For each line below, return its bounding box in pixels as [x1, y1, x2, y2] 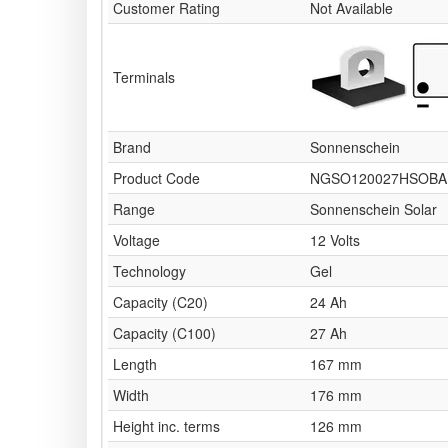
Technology [113, 261, 186, 282]
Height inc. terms [113, 416, 220, 437]
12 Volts [310, 230, 360, 251]
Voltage [113, 230, 160, 251]
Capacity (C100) [113, 323, 216, 344]
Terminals [113, 67, 175, 88]
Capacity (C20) [113, 292, 208, 313]
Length [113, 354, 157, 375]
